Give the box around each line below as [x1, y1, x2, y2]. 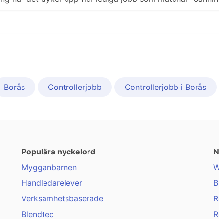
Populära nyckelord [22, 147, 95, 157]
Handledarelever [22, 178, 82, 188]
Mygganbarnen [22, 162, 77, 173]
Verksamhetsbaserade [22, 194, 103, 204]
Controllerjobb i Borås [125, 82, 206, 92]
